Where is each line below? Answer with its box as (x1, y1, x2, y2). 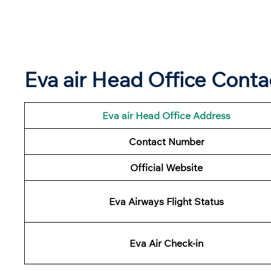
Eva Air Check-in (129, 237, 203, 249)
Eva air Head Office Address (102, 109, 230, 122)
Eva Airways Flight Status (109, 195, 224, 207)
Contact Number (128, 135, 204, 148)
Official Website (130, 161, 203, 174)
